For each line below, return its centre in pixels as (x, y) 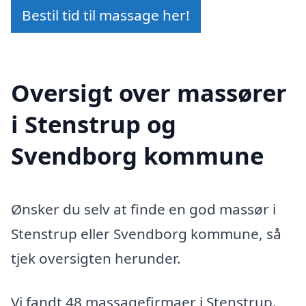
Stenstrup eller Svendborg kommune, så (146, 233)
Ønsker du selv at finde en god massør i (143, 209)
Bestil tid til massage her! (106, 15)
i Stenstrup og (94, 124)
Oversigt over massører (149, 92)
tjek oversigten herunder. (96, 258)
